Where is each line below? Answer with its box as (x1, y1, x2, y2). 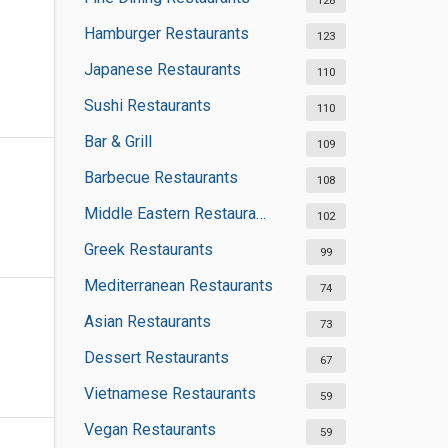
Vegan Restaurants (83, 420, 216, 439)
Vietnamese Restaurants (83, 384, 256, 403)
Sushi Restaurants (83, 96, 211, 115)
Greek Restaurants (83, 240, 213, 259)
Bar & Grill (83, 132, 152, 151)
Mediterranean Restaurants (83, 276, 273, 295)
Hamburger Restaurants (83, 24, 249, 43)
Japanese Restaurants (83, 60, 241, 79)
